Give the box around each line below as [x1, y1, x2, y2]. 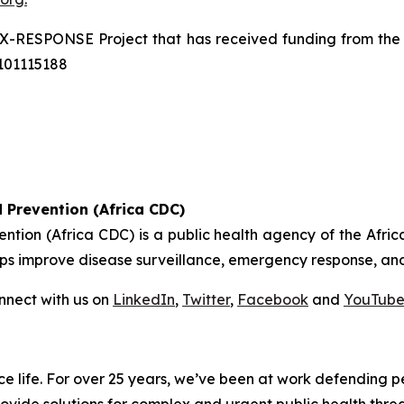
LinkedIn [113, 290, 175, 309]
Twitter [182, 290, 230, 309]
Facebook [237, 290, 308, 309]
